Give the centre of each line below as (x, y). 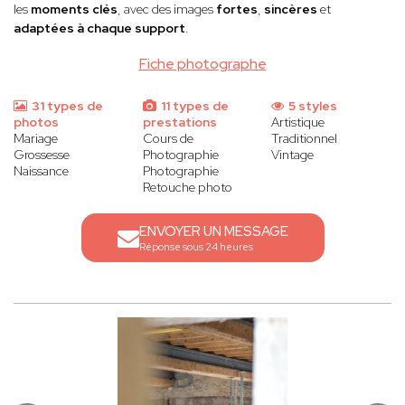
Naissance (41, 171)
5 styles (312, 106)
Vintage (293, 155)
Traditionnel (305, 139)
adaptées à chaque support (99, 28)
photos (36, 122)
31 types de (66, 106)
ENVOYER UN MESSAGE (213, 232)
